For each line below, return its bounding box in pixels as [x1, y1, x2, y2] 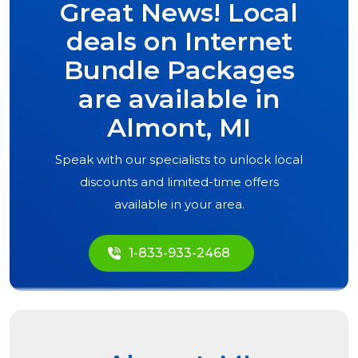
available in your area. [113, 197, 245, 213]
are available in [78, 83, 280, 115]
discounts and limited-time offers [79, 174, 279, 190]
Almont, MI [107, 112, 251, 144]
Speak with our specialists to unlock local [55, 152, 303, 168]
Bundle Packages [63, 54, 295, 86]
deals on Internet [66, 26, 292, 58]
